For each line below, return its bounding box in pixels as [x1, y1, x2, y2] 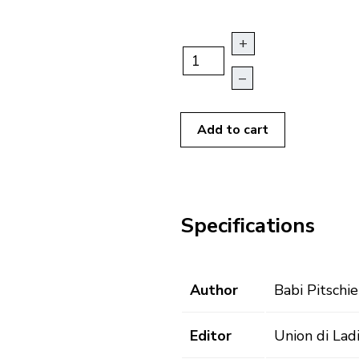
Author [190, 280, 238, 301]
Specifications [180, 211, 315, 240]
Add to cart [197, 121, 268, 139]
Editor [190, 326, 232, 346]
